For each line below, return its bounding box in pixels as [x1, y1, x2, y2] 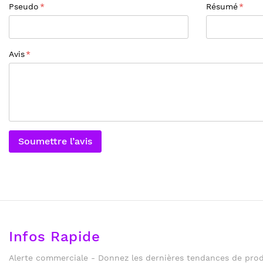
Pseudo [9, 2, 39, 11]
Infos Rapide [9, 228, 100, 245]
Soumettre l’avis [18, 136, 92, 147]
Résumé [206, 2, 238, 11]
